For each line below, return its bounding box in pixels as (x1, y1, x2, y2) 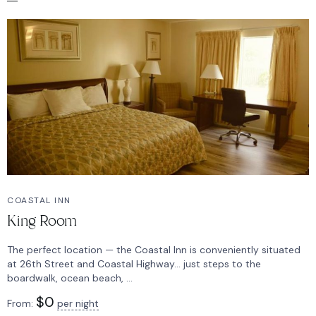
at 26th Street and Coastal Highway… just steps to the (7, 257, 261, 271)
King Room (7, 211, 77, 231)
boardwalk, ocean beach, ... (7, 272, 133, 285)
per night (57, 297, 99, 310)
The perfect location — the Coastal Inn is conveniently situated (7, 243, 300, 257)
